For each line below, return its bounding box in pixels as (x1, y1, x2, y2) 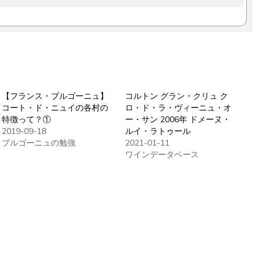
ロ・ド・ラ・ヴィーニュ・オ (125, 102, 232, 113)
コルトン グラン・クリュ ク (125, 90, 229, 102)
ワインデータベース (125, 149, 199, 160)
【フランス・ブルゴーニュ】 (1, 90, 108, 102)
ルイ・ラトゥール (125, 125, 191, 137)
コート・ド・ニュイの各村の (1, 102, 108, 113)
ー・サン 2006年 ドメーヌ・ (125, 113, 231, 125)
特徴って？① (1, 113, 51, 125)
